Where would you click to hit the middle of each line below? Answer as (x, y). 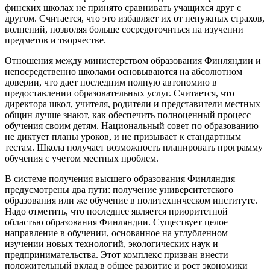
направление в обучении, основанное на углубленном (116, 233)
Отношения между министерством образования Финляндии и (133, 61)
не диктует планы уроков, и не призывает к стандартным (123, 137)
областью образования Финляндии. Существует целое (116, 222)
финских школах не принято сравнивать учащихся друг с (123, 8)
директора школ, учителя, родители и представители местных (133, 104)
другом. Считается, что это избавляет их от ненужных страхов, (135, 19)
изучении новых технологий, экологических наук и (111, 244)
